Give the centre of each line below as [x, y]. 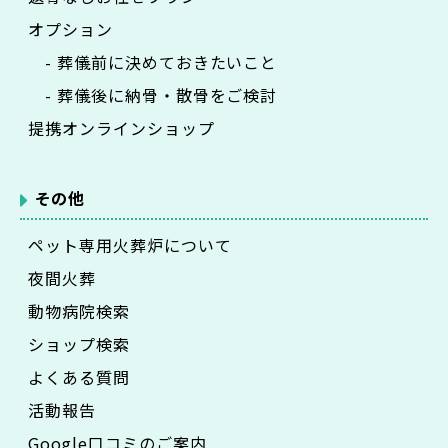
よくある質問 [79, 376]
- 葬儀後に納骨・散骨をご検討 [153, 94]
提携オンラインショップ [121, 127]
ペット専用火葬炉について [130, 244]
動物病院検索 [79, 310]
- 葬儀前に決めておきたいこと [153, 61]
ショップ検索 [79, 343]
